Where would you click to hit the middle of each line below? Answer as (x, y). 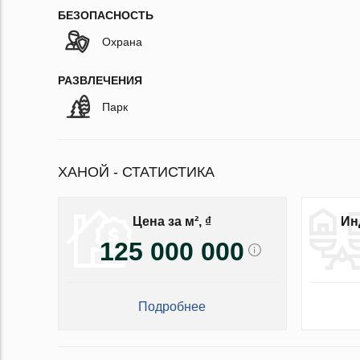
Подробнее (172, 307)
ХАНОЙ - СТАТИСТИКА (136, 172)
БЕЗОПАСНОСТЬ (106, 16)
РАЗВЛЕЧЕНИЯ (100, 81)
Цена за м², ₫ (172, 221)
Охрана (122, 42)
